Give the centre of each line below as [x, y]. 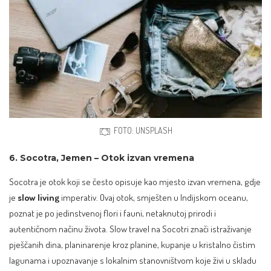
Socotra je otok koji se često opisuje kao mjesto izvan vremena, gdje [135, 181]
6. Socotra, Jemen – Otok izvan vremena [102, 158]
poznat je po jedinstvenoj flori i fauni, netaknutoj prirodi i [113, 213]
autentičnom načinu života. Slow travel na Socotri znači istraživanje [130, 228]
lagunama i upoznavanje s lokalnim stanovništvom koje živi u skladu [133, 260]
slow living [38, 197]
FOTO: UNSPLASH [143, 131]
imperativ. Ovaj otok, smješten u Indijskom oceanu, [154, 197]
